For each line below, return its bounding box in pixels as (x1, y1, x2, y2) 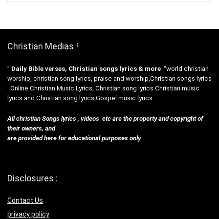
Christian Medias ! (7, 41, 78, 51)
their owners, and (7, 124, 55, 132)
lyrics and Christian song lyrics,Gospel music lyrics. (7, 94, 154, 102)
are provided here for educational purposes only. (7, 134, 142, 142)
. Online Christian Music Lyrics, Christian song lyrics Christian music (7, 84, 199, 92)
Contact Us (7, 196, 43, 204)
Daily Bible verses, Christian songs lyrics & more (11, 65, 161, 72)
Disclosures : (7, 173, 58, 183)
